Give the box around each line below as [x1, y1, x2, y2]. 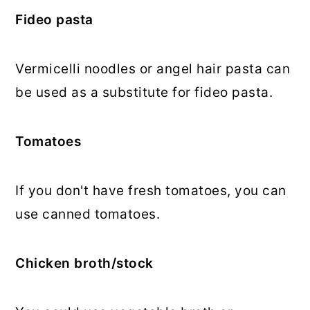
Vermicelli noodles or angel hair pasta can [15, 60, 291, 77]
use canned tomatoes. [15, 206, 161, 222]
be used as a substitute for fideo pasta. [15, 84, 273, 100]
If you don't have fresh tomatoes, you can [15, 182, 286, 199]
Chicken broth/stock [15, 255, 154, 271]
